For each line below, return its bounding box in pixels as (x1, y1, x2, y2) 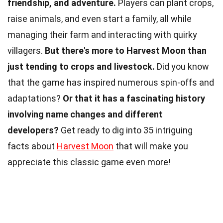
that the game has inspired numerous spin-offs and (7, 77, 214, 88)
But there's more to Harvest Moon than (45, 45, 207, 56)
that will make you (113, 141, 188, 152)
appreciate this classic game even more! (7, 157, 171, 168)
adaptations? (7, 93, 63, 104)
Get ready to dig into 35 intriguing (59, 125, 193, 136)
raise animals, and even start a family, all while (7, 13, 192, 24)
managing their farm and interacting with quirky (7, 29, 197, 40)
